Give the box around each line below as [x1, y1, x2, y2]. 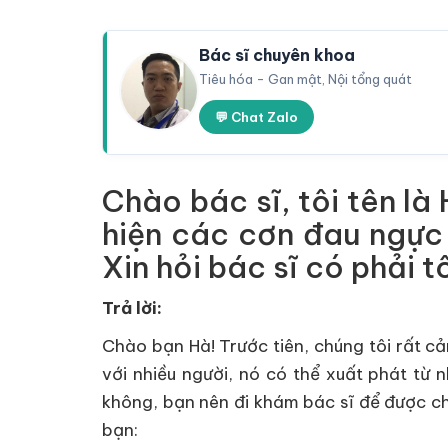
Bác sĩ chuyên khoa [199, 45, 355, 65]
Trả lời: [102, 297, 162, 319]
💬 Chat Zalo [215, 109, 298, 125]
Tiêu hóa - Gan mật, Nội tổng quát [199, 71, 412, 87]
